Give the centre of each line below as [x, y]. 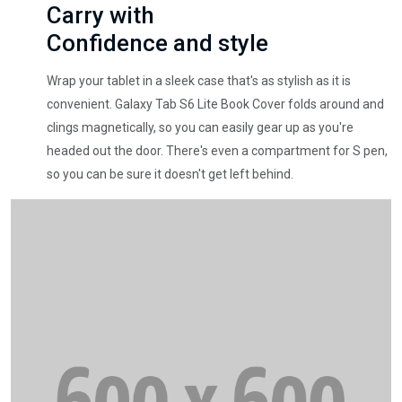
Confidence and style [157, 43]
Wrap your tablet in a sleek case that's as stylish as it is [199, 81]
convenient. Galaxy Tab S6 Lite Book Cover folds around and [215, 104]
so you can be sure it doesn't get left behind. [170, 174]
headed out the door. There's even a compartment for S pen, [217, 151]
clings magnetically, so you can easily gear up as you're [200, 127]
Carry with [100, 15]
